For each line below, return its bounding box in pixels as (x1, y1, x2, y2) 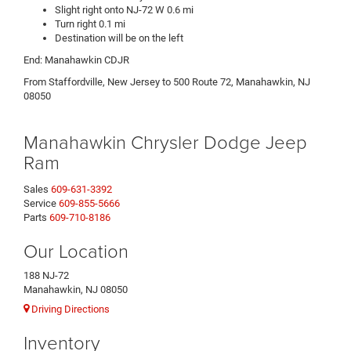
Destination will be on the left (55, 32, 183, 45)
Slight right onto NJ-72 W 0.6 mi (55, 4, 194, 16)
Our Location (24, 237, 128, 264)
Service (24, 197, 56, 210)
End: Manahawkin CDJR (24, 54, 129, 67)
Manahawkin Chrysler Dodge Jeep (24, 128, 307, 155)
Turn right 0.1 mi (55, 18, 125, 31)
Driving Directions (29, 302, 110, 315)
